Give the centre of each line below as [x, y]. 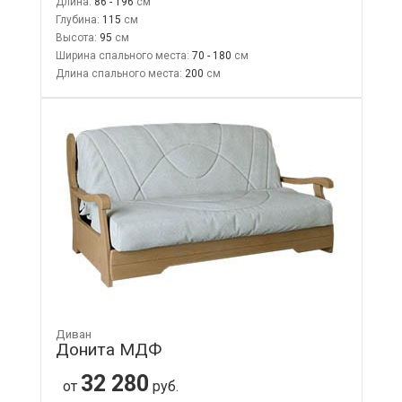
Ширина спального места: [122, 55]
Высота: [76, 37]
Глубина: [77, 19]
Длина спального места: [118, 73]
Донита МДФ [108, 349]
